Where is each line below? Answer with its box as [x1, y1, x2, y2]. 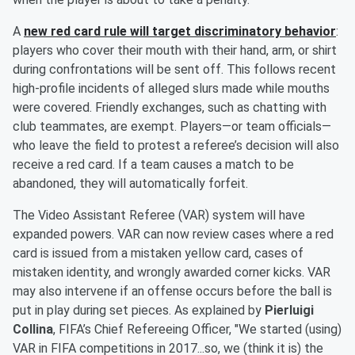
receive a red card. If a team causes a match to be [13, 157, 294, 173]
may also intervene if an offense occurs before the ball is [13, 284, 332, 300]
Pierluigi [261, 303, 314, 319]
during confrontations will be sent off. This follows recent [13, 62, 336, 78]
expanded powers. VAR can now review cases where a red [13, 227, 334, 242]
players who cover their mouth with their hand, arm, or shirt [13, 43, 337, 59]
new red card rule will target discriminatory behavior [24, 24, 336, 40]
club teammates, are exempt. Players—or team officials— [13, 119, 331, 135]
